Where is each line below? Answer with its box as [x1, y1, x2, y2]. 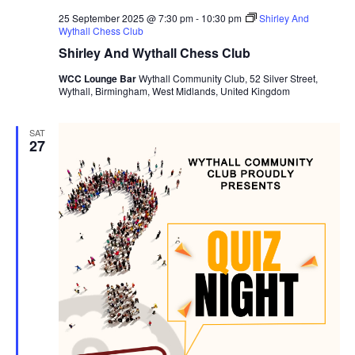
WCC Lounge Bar [58, 71, 139, 86]
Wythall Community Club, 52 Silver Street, [138, 71, 318, 85]
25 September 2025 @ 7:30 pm [58, 10, 193, 25]
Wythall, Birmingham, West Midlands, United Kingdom [58, 83, 290, 97]
